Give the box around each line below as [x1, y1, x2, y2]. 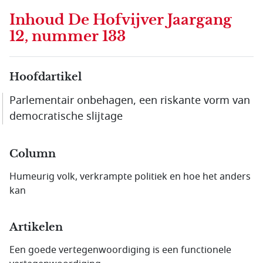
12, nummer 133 [9, 28, 126, 45]
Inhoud [9, 11, 68, 29]
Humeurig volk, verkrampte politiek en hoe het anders [9, 170, 251, 184]
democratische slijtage [9, 109, 123, 124]
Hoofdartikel [9, 70, 82, 83]
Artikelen [9, 221, 63, 234]
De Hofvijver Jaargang [68, 11, 232, 29]
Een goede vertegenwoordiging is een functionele [9, 243, 231, 257]
